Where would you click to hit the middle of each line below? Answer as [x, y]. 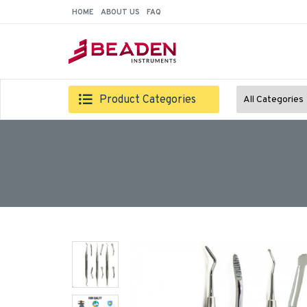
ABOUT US [120, 12]
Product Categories [148, 100]
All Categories [273, 99]
